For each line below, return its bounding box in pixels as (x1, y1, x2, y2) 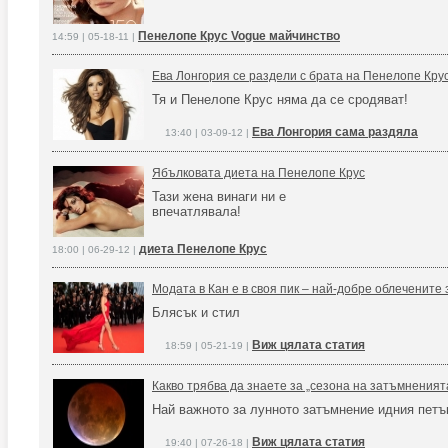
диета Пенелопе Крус (139, 242, 267, 256)
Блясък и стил (152, 305, 240, 320)
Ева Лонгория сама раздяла (252, 125, 418, 139)
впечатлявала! (152, 204, 241, 219)
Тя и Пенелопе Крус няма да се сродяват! (152, 92, 408, 107)
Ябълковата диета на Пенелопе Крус (152, 166, 365, 180)
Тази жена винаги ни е (152, 189, 286, 204)
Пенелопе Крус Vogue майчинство (138, 29, 340, 43)
